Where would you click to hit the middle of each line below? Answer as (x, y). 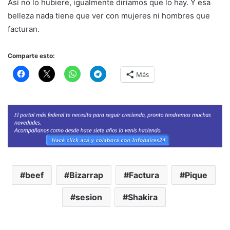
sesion (89, 197)
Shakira (142, 197)
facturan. (24, 29)
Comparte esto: (31, 56)
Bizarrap (86, 175)
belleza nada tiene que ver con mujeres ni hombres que (109, 16)
